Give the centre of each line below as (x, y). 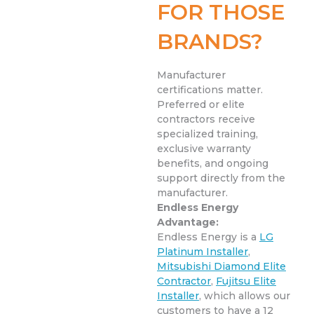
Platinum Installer (203, 252)
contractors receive (206, 120)
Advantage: (188, 223)
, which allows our (245, 296)
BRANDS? (210, 42)
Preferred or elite (201, 105)
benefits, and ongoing (213, 164)
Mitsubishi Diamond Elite (221, 267)
